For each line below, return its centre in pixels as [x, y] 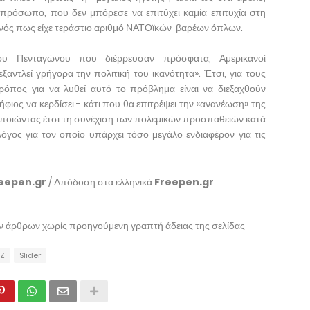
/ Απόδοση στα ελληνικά [99, 182]
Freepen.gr [183, 182]
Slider [30, 255]
